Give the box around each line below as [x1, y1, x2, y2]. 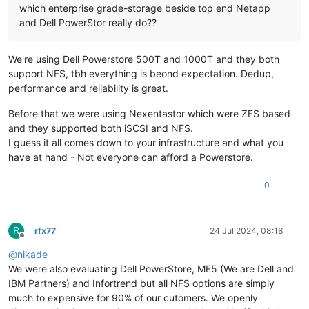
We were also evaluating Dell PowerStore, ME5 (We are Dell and [8, 263, 294, 275]
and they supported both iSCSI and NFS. [8, 122, 193, 134]
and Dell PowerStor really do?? [19, 17, 157, 29]
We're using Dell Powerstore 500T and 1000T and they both [8, 53, 279, 66]
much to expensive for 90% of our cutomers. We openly [8, 292, 258, 304]
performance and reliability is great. [8, 82, 168, 94]
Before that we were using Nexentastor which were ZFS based [8, 108, 290, 120]
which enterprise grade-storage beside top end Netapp [19, 2, 270, 14]
